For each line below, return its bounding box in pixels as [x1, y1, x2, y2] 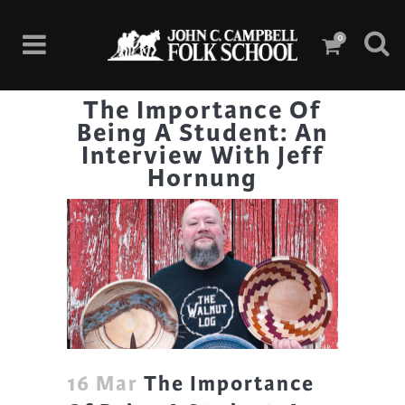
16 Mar [67, 371, 138, 398]
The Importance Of [83, 94, 322, 127]
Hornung [147, 162, 258, 194]
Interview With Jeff [80, 139, 325, 172]
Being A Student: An [77, 117, 328, 149]
